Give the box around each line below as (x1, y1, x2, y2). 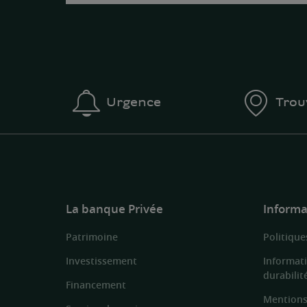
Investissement (66, 254, 137, 268)
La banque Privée (66, 200, 163, 217)
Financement (66, 278, 126, 292)
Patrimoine (66, 230, 118, 244)
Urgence (106, 93, 161, 110)
